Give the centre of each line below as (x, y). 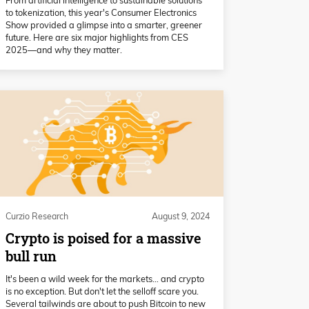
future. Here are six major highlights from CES (97, 37)
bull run (31, 256)
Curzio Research (37, 216)
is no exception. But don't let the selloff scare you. (102, 291)
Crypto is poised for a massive (103, 238)
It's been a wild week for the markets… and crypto (105, 278)
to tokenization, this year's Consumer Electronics (101, 12)
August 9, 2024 (181, 216)
